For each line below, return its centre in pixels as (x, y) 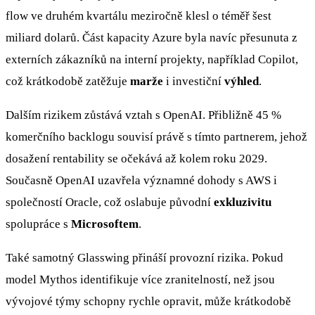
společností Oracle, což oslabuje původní (110, 202)
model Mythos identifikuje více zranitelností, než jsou (140, 279)
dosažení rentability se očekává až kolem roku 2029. (136, 158)
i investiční (194, 81)
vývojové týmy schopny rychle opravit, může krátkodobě (148, 301)
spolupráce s (38, 224)
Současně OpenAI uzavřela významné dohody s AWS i (141, 180)
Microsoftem (105, 224)
